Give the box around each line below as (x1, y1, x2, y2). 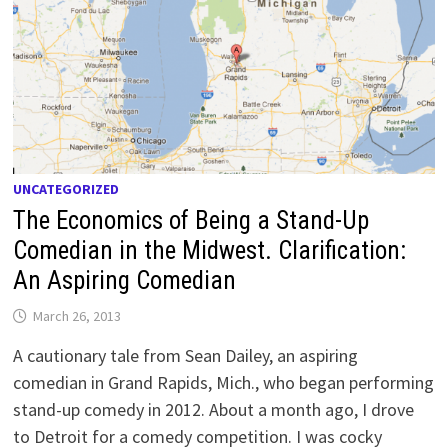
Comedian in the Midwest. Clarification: (13, 236, 407, 266)
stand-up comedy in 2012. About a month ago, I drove (13, 398, 415, 422)
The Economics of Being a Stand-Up (13, 206, 370, 236)
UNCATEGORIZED (13, 180, 120, 199)
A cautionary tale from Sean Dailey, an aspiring (13, 344, 359, 368)
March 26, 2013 (33, 307, 122, 326)
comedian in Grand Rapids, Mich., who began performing (13, 371, 435, 395)
